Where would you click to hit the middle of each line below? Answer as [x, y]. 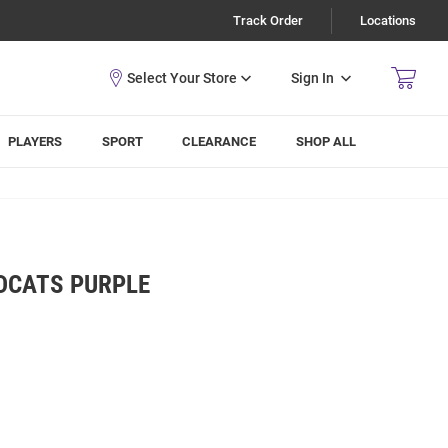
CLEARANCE [219, 141]
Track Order [268, 20]
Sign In [312, 77]
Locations [388, 20]
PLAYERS [35, 141]
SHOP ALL [326, 141]
